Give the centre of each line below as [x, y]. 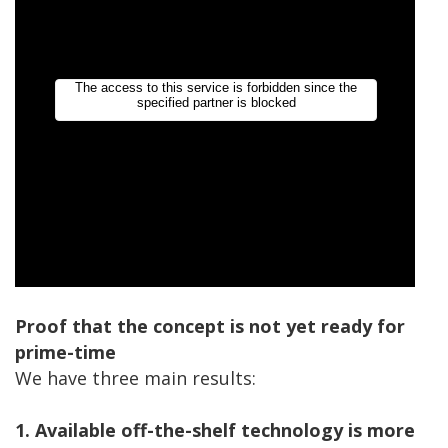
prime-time [65, 352]
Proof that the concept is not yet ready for [210, 326]
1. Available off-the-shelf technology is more [215, 430]
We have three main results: [135, 378]
